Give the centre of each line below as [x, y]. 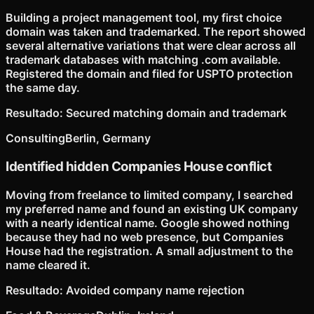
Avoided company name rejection [155, 290]
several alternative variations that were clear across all [151, 46]
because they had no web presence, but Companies [145, 237]
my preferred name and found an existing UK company [152, 209]
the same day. [43, 88]
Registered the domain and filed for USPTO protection [149, 74]
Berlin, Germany [108, 138]
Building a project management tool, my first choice [144, 18]
